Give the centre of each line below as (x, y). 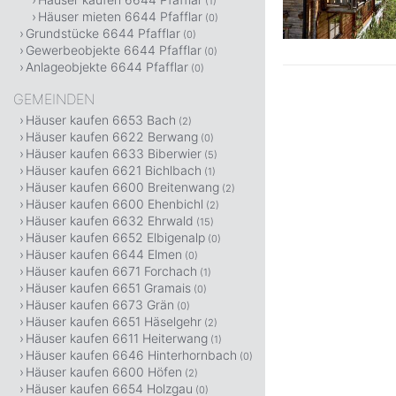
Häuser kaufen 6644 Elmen (104, 254)
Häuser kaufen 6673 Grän (100, 305)
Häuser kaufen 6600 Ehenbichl (114, 204)
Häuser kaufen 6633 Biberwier (114, 153)
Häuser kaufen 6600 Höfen (104, 372)
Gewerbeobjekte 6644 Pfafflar (114, 50)
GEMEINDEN (54, 99)
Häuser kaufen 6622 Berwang (112, 137)
